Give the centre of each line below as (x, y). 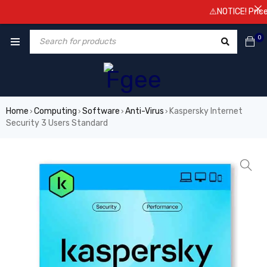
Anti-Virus (145, 111)
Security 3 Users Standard (57, 123)
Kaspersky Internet (206, 111)
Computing (55, 111)
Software (101, 111)
